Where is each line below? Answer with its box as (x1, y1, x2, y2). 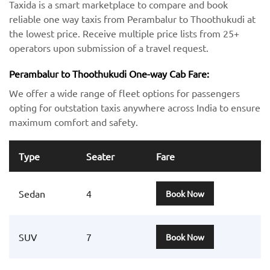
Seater (86, 149, 115, 162)
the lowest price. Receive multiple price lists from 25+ (9, 27, 239, 39)
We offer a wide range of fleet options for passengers (9, 86, 240, 99)
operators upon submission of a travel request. (9, 41, 209, 54)
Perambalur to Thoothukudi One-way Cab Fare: (9, 67, 209, 80)
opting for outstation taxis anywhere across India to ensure (9, 101, 260, 113)
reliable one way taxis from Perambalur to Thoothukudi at (9, 12, 256, 25)
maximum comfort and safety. (9, 115, 138, 128)
